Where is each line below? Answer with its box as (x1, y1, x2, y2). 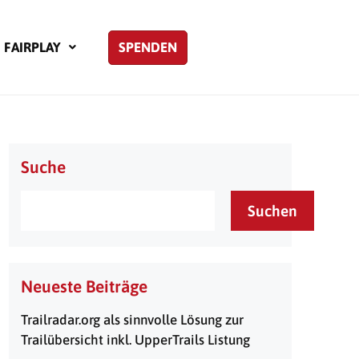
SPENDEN (119, 38, 177, 55)
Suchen (248, 202, 297, 220)
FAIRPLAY (4, 38, 61, 55)
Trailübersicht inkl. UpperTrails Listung (21, 332, 250, 348)
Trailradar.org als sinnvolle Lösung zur (21, 312, 244, 328)
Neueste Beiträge (21, 276, 147, 296)
